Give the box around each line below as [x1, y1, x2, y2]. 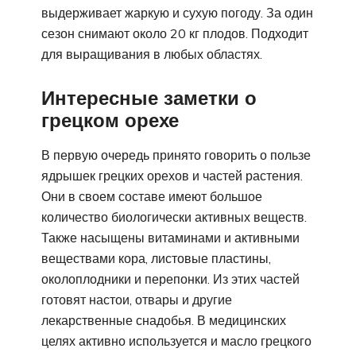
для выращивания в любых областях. [41, 45, 262, 62]
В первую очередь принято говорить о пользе [41, 147, 311, 164]
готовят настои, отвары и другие [41, 292, 232, 308]
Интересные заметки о [41, 86, 257, 110]
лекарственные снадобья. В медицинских [41, 312, 286, 329]
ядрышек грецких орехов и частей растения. [41, 168, 303, 184]
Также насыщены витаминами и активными [41, 230, 300, 246]
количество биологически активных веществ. [41, 209, 307, 226]
